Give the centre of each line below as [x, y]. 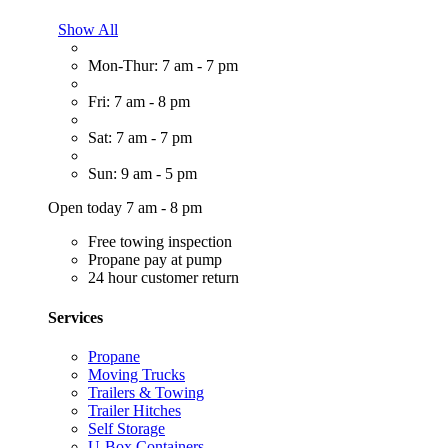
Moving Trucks [136, 374]
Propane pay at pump [155, 260]
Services [75, 317]
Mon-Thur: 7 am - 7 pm [163, 66]
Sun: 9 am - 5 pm [142, 174]
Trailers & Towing [146, 392]
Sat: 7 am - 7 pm [140, 138]
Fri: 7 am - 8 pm [139, 102]
